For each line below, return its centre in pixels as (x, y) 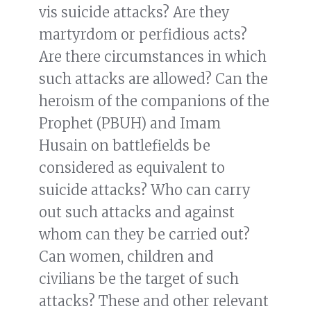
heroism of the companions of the (154, 101)
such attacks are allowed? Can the (153, 79)
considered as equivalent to (132, 168)
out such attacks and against (137, 212)
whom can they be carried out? (144, 235)
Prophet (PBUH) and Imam (130, 124)
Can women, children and (126, 257)
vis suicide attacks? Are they (134, 12)
